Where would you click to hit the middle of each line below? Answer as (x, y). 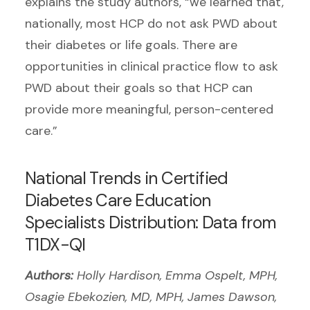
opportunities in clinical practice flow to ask (152, 67)
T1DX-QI (55, 245)
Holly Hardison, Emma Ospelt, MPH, (177, 275)
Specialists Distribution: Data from (151, 223)
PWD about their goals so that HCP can (139, 88)
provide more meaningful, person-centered (149, 110)
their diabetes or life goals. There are (131, 45)
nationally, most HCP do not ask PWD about (151, 24)
